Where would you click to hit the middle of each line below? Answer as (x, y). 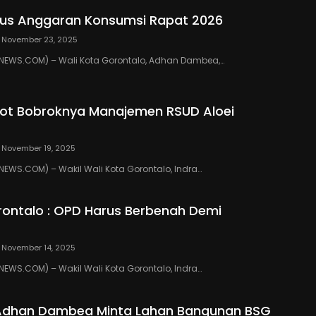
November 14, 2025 (38, 248)
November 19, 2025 (38, 148)
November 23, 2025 (39, 40)
